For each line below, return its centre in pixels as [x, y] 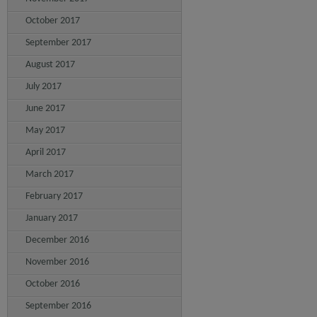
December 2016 [57, 240]
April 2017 [46, 152]
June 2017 [45, 109]
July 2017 [44, 87]
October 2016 [53, 284]
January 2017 [52, 218]
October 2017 [53, 21]
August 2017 [50, 65]
